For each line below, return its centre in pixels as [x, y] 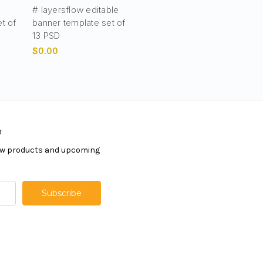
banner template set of [79, 22]
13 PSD [46, 35]
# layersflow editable [76, 9]
